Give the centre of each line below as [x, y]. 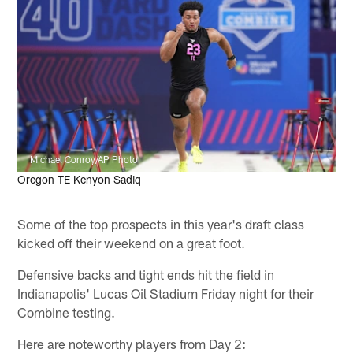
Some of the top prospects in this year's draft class [161, 223]
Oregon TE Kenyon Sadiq [80, 180]
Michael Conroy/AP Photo [84, 160]
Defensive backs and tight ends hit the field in [146, 274]
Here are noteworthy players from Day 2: [132, 343]
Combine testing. [67, 312]
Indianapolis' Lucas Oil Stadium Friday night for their [166, 293]
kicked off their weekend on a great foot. [132, 242]
